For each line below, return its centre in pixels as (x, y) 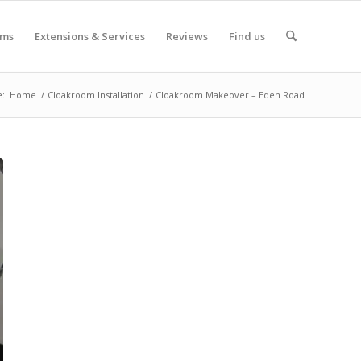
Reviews (187, 36)
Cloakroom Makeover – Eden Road (230, 95)
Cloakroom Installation (96, 95)
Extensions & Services (89, 36)
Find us (247, 36)
